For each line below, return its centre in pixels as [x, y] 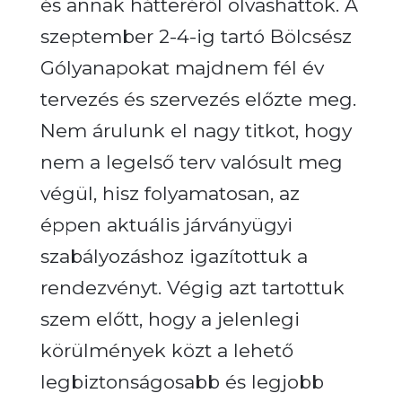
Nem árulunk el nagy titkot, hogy [196, 130]
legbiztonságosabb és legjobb [182, 381]
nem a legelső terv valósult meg [191, 162]
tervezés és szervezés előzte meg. [198, 99]
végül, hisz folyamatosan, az [170, 193]
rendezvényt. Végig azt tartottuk [192, 287]
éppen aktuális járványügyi [166, 224]
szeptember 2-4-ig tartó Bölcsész [196, 36]
